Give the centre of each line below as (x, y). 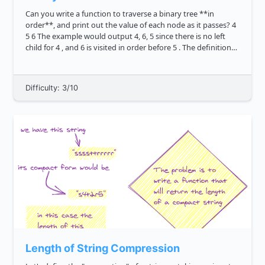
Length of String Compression (103, 248)
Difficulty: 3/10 (52, 88)
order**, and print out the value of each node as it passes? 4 (129, 25)
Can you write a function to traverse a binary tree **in (92, 14)
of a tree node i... (54, 59)
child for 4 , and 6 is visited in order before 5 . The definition (41, 48)
